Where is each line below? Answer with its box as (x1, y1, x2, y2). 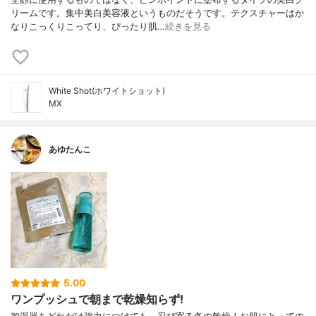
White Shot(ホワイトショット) (49, 85, 165, 96)
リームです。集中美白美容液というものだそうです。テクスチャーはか (11, 7, 304, 18)
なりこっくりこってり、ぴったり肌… (11, 20, 165, 32)
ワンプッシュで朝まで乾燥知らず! (11, 291, 183, 306)
